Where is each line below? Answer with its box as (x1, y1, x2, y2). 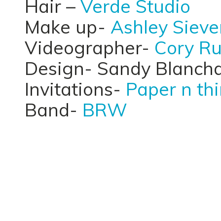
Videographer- (25, 36, 154, 59)
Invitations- (25, 77, 126, 100)
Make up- (25, 15, 110, 38)
